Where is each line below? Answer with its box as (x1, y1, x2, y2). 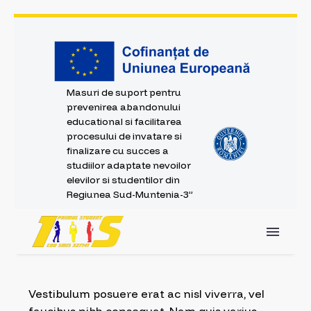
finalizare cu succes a (67, 144, 169, 157)
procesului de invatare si (67, 130, 183, 142)
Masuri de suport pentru (67, 86, 182, 99)
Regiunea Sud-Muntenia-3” (67, 188, 194, 201)
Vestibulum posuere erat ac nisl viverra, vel (28, 287, 264, 301)
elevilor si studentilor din (67, 174, 180, 186)
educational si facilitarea (67, 115, 183, 128)
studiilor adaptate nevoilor (67, 159, 192, 171)
